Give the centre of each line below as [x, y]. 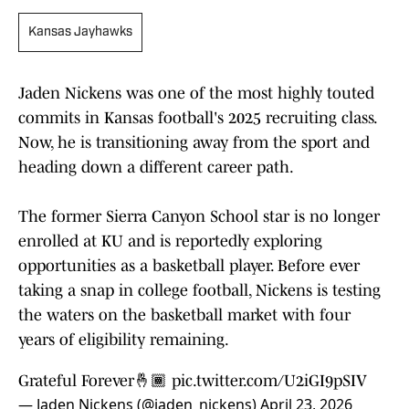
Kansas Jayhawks [80, 33]
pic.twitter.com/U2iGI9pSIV [269, 381]
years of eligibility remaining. [124, 340]
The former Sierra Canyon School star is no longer [199, 217]
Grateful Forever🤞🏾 [95, 381]
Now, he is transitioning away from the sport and [194, 143]
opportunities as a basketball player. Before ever [189, 266]
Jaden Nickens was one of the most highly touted [196, 94]
